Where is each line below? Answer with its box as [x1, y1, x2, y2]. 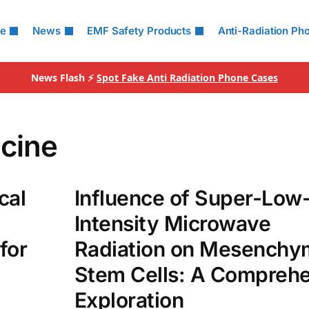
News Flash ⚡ [31, 71, 97, 84]
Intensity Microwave [74, 211, 271, 236]
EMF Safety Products [87, 24, 192, 37]
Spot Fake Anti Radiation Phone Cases [97, 71, 278, 84]
